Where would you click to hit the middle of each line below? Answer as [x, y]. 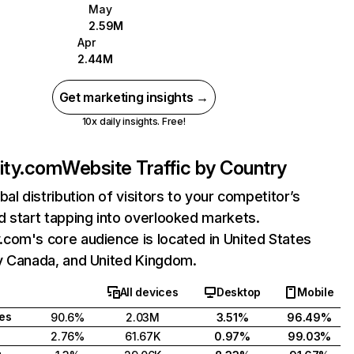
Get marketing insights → [134, 97]
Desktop [238, 292]
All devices [149, 292]
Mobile [316, 292]
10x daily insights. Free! [134, 121]
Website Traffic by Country [174, 168]
